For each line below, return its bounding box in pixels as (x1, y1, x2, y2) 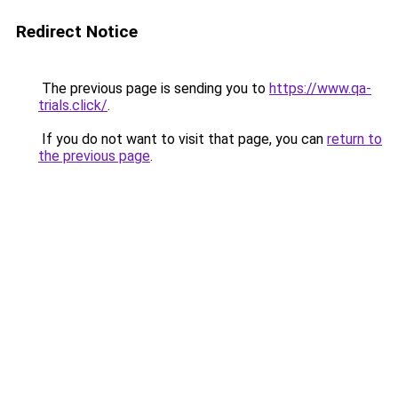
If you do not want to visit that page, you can (38, 131, 327, 147)
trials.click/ (38, 97, 107, 114)
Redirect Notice (16, 21, 138, 42)
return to (327, 131, 382, 147)
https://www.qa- (269, 80, 371, 97)
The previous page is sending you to (38, 80, 269, 97)
